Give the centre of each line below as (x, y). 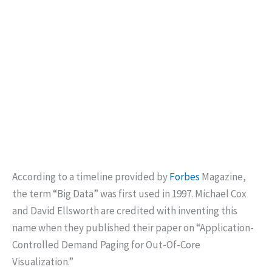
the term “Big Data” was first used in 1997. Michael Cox (129, 193)
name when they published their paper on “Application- (133, 227)
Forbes (185, 176)
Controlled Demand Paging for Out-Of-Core (106, 244)
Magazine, (223, 176)
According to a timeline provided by (91, 176)
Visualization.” (43, 261)
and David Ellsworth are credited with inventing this (125, 210)
